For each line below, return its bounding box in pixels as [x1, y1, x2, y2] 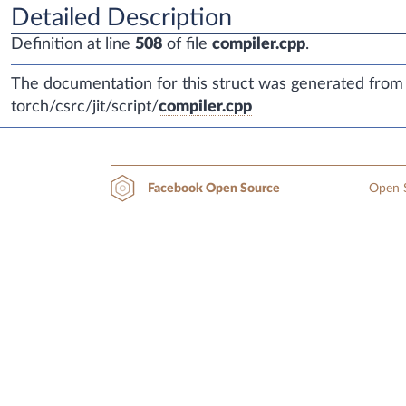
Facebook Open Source [148, 182, 280, 196]
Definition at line [11, 36, 135, 53]
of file [162, 36, 212, 53]
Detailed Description [11, 5, 232, 31]
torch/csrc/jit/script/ [11, 99, 159, 116]
